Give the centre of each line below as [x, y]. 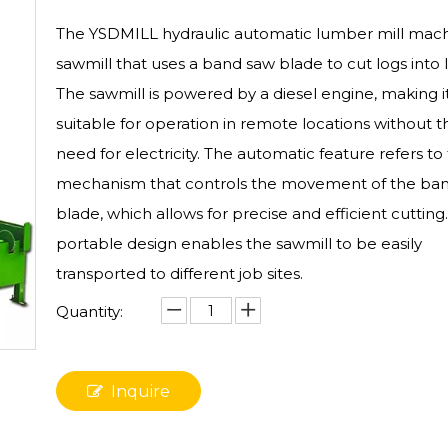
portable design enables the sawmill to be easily [239, 243]
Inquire [140, 391]
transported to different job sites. [179, 273]
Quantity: [89, 311]
